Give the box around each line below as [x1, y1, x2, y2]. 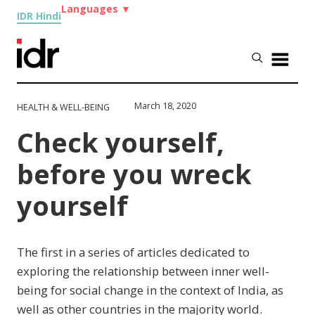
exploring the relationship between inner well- [17, 262, 270, 279]
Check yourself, [17, 124, 225, 160]
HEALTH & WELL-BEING [17, 101, 110, 113]
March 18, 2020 [134, 99, 197, 112]
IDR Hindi [17, 9, 62, 22]
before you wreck [17, 155, 252, 192]
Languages [61, 2, 122, 15]
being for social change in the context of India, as [17, 281, 284, 298]
